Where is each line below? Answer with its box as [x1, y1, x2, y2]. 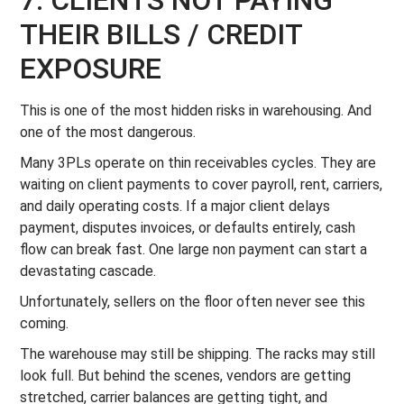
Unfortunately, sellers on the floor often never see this [20, 293, 366, 310]
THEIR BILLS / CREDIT [20, 17, 303, 51]
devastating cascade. [20, 262, 157, 280]
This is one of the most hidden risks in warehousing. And [20, 102, 372, 119]
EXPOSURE [20, 51, 162, 86]
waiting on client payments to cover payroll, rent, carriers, [20, 176, 383, 193]
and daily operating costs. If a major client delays [20, 197, 331, 215]
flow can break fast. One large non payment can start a [20, 241, 368, 258]
